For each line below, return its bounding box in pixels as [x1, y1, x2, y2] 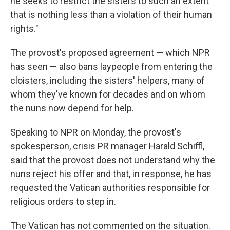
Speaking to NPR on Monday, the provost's [10, 127, 181, 138]
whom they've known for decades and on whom [10, 89, 205, 100]
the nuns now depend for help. [10, 103, 134, 113]
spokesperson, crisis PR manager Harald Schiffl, [10, 141, 204, 151]
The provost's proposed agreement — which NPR [10, 47, 210, 58]
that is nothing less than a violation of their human [10, 9, 212, 20]
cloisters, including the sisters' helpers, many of [10, 75, 205, 86]
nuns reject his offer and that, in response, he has [10, 168, 212, 179]
